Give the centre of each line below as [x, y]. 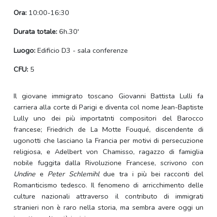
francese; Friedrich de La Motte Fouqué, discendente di [108, 130]
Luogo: [24, 51]
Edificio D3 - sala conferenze [82, 51]
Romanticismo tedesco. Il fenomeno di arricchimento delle [108, 185]
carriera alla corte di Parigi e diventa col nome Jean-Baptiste [108, 107]
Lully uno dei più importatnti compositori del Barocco [108, 118]
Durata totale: [35, 32]
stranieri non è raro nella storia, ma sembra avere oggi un [108, 208]
